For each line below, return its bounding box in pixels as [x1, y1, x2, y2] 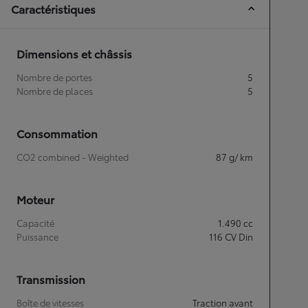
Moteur [16, 190, 54, 207]
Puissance [16, 230, 58, 243]
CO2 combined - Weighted [16, 150, 129, 163]
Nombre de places [16, 84, 93, 97]
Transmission [16, 270, 85, 287]
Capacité [16, 216, 54, 229]
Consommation [16, 124, 98, 141]
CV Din [225, 230, 253, 243]
